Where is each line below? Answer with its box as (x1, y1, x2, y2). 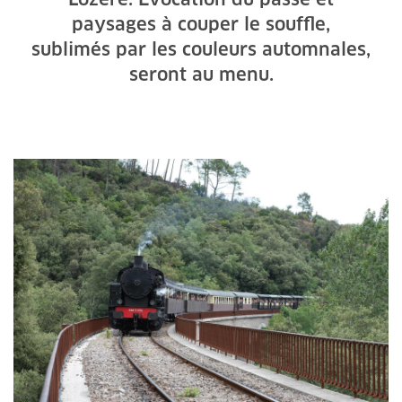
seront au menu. (128, 63, 274, 86)
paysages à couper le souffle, (72, 13, 330, 36)
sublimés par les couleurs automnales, (31, 38, 371, 61)
